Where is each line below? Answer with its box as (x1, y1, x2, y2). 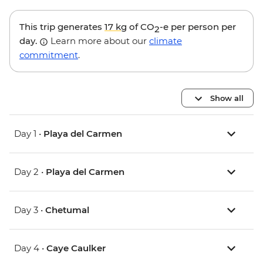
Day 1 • (14, 128, 43, 140)
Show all (210, 93, 244, 103)
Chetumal (45, 204, 89, 216)
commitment (19, 49, 78, 61)
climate (149, 35, 182, 47)
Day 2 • (14, 166, 46, 178)
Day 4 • (14, 242, 46, 254)
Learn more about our (48, 35, 149, 47)
